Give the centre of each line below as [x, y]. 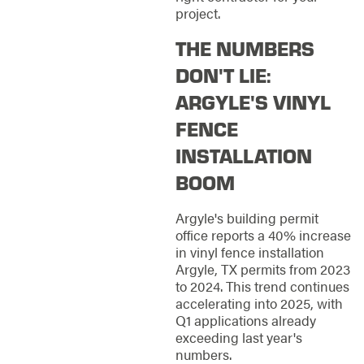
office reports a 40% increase [263, 235]
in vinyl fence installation [249, 252]
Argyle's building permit [247, 218]
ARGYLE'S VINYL [253, 102]
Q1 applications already [245, 320]
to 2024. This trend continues [262, 286]
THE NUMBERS [245, 48]
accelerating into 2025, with [259, 303]
